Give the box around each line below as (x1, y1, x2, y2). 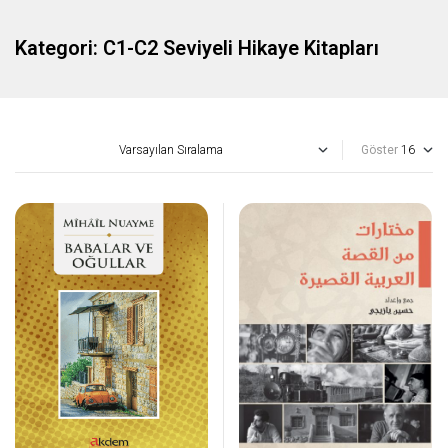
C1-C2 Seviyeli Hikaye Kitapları (103, 36, 379, 60)
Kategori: (15, 36, 103, 60)
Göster (361, 143, 398, 157)
